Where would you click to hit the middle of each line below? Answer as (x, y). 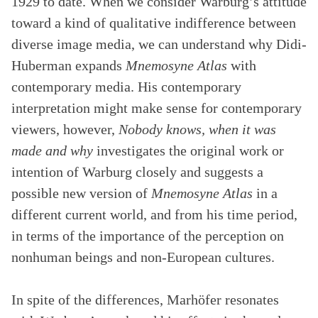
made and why (52, 150)
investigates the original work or (188, 150)
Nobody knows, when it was (197, 129)
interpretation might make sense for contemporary (157, 108)
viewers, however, (65, 129)
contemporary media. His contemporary (126, 87)
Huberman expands (68, 65)
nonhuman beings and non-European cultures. (143, 257)
